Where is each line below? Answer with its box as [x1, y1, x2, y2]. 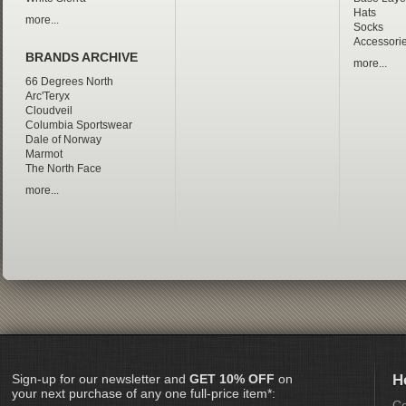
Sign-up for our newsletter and [11, 371, 189, 386]
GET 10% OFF [188, 371, 275, 386]
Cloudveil [24, 104, 72, 118]
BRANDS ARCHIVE [24, 51, 138, 65]
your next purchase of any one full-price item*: [11, 385, 275, 401]
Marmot [24, 148, 63, 161]
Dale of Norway [24, 133, 101, 147]
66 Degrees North [24, 75, 113, 89]
